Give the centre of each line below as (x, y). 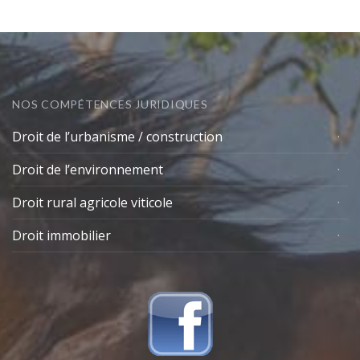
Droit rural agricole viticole (92, 203)
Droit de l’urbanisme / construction (117, 137)
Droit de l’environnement (88, 170)
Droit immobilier (61, 236)
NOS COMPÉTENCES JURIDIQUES (110, 104)
